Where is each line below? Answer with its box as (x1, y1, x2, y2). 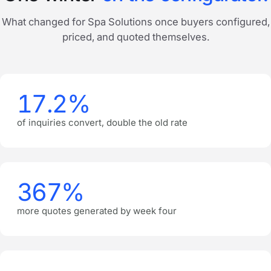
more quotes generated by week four (17, 205, 177, 217)
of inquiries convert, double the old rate (17, 117, 188, 129)
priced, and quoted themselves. (62, 31, 209, 44)
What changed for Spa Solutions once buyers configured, (1, 16, 270, 28)
